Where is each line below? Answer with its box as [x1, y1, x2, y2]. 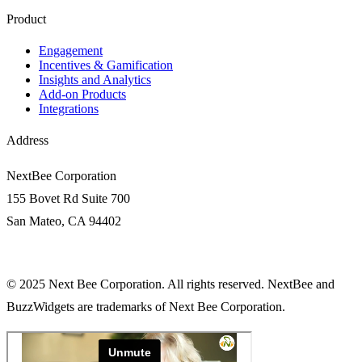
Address [6, 133, 48, 148]
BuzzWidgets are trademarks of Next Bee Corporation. [6, 300, 285, 314]
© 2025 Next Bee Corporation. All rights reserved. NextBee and [6, 277, 335, 292]
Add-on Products [39, 87, 126, 102]
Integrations [39, 102, 99, 116]
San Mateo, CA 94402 [6, 214, 121, 229]
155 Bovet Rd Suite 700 [6, 192, 130, 206]
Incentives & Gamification [39, 58, 173, 73]
